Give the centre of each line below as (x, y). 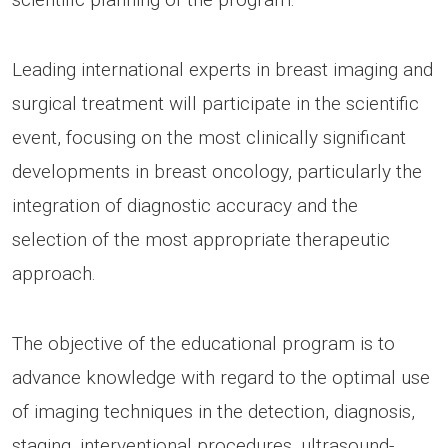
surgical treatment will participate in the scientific (215, 103)
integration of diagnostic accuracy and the (185, 205)
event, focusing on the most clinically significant (209, 137)
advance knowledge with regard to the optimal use (221, 377)
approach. (54, 273)
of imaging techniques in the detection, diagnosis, (213, 411)
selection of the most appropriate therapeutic (201, 239)
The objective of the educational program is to (203, 343)
